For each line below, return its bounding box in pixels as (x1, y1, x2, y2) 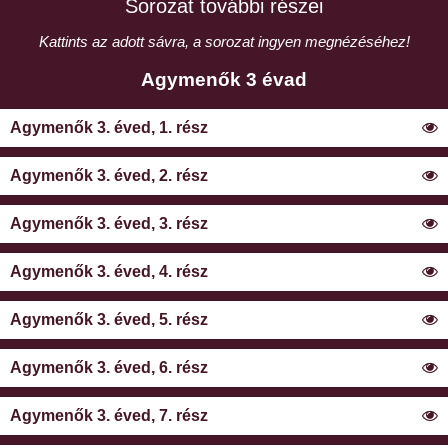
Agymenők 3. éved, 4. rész (10, 263, 208, 281)
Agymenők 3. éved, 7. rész (10, 407, 208, 425)
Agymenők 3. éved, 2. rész (10, 167, 208, 185)
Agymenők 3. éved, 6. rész (10, 359, 208, 377)
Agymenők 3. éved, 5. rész (10, 311, 208, 329)
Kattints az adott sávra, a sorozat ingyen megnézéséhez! (38, 32, 410, 50)
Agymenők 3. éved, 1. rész (10, 119, 208, 137)
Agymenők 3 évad (141, 68, 307, 90)
